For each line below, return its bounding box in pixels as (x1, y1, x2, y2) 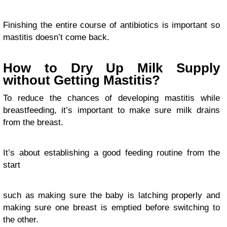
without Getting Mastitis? (3, 73, 160, 88)
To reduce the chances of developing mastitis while (3, 93, 220, 103)
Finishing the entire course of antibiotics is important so (3, 20, 220, 30)
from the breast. (3, 118, 63, 128)
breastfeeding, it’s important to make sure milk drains (3, 105, 220, 116)
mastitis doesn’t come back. (3, 32, 109, 43)
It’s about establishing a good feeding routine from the (3, 148, 220, 158)
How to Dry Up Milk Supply (3, 61, 220, 75)
